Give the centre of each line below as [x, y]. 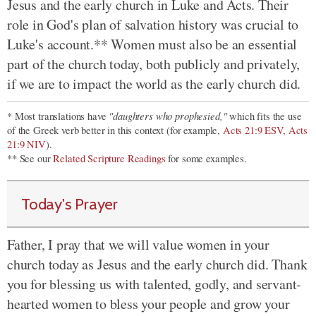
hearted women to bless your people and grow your [148, 304]
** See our [30, 158]
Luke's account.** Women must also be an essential [152, 44]
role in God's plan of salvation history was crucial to [153, 24]
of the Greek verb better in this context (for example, [115, 130]
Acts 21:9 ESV [253, 130]
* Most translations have [58, 116]
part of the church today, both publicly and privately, [154, 64]
